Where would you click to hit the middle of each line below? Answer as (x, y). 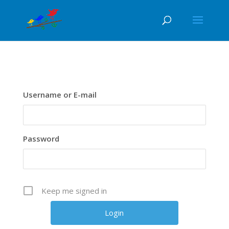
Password (41, 139)
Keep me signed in (74, 191)
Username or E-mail (60, 95)
